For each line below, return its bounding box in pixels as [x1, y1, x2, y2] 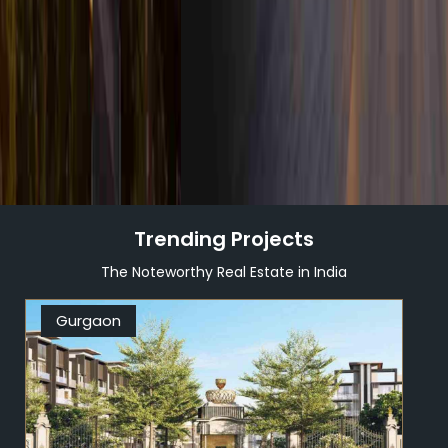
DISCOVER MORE [65, 57, 214, 79]
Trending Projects [134, 224, 314, 253]
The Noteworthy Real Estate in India [101, 261, 347, 282]
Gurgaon [56, 309, 121, 331]
